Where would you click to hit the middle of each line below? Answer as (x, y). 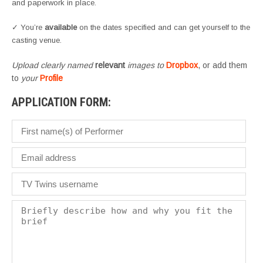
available (61, 28)
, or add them (222, 65)
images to (146, 65)
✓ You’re (28, 28)
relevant (110, 65)
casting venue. (37, 41)
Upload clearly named (53, 65)
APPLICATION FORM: (61, 102)
